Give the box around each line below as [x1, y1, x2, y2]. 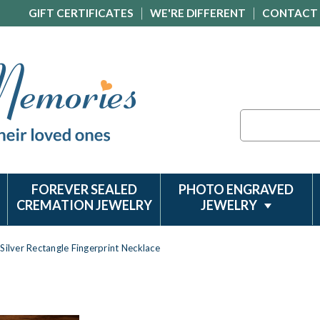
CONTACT [262, 6, 318, 19]
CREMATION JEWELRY [16, 197, 152, 213]
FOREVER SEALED [31, 181, 137, 197]
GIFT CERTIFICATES [29, 6, 134, 19]
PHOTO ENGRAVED [179, 181, 294, 197]
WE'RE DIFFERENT [150, 6, 246, 19]
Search [240, 111, 271, 123]
